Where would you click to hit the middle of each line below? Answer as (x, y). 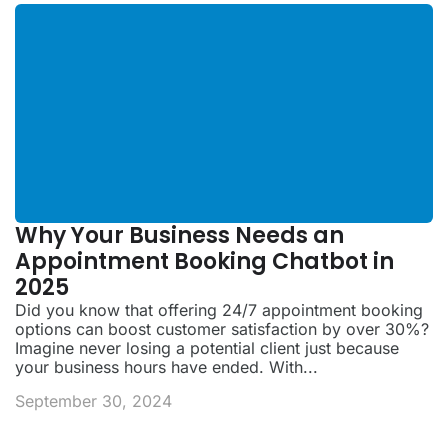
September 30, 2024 (93, 400)
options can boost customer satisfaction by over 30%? (222, 329)
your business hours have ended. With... (166, 367)
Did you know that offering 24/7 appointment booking (219, 310)
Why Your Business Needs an (179, 236)
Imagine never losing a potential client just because (207, 348)
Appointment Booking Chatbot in (204, 262)
